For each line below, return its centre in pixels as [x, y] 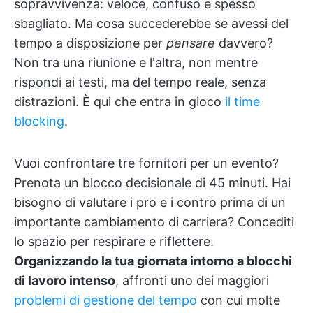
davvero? [244, 43]
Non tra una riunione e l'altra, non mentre [136, 63]
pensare [191, 43]
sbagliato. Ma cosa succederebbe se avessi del [151, 23]
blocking [39, 121]
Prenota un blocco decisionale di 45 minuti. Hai [152, 183]
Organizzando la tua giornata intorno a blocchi [153, 261]
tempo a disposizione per [90, 43]
